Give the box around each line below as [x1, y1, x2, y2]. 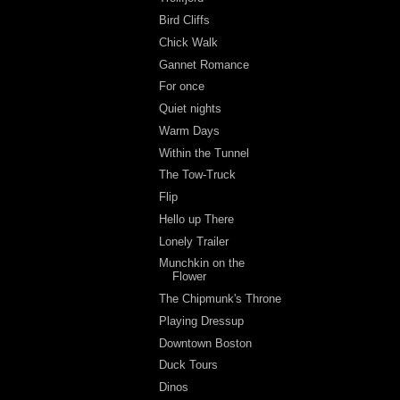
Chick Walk [159, 35, 219, 49]
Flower [172, 270, 207, 284]
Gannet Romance [159, 57, 250, 71]
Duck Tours [159, 358, 219, 372]
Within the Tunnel [159, 146, 250, 160]
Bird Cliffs [159, 13, 211, 27]
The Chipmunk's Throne [159, 292, 282, 305]
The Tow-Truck [159, 168, 237, 182]
